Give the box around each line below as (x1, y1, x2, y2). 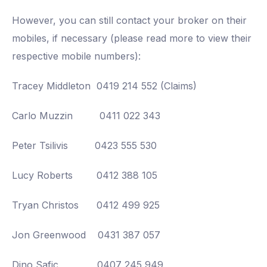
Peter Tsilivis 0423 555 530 (12, 139, 157, 151)
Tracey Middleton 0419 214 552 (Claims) (12, 80, 197, 92)
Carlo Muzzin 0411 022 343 (12, 110, 160, 122)
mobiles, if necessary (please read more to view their (12, 32, 252, 44)
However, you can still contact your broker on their (12, 14, 247, 26)
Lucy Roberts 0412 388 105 (12, 169, 157, 181)
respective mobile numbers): (12, 50, 141, 62)
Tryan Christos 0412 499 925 (12, 199, 160, 211)
